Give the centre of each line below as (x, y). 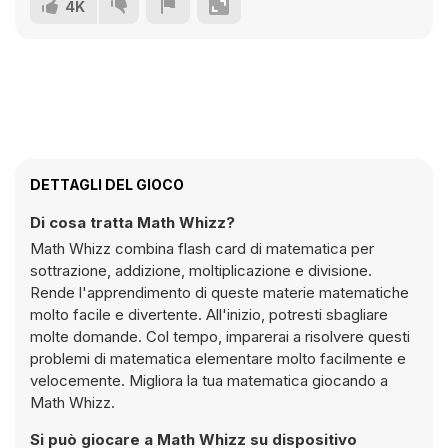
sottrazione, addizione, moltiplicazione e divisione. (201, 270)
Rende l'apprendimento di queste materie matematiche (219, 292)
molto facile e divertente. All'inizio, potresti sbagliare (209, 314)
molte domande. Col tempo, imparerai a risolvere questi (220, 336)
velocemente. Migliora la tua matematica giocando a (209, 380)
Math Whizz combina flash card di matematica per (202, 248)
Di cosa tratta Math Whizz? (132, 222)
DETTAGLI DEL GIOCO (107, 184)
